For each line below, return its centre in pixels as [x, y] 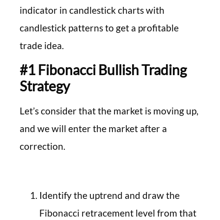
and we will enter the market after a [93, 128]
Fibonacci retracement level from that [118, 213]
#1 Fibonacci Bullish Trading [103, 69]
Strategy [45, 86]
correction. [42, 146]
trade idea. [42, 46]
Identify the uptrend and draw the [110, 195]
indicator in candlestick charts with [92, 10]
